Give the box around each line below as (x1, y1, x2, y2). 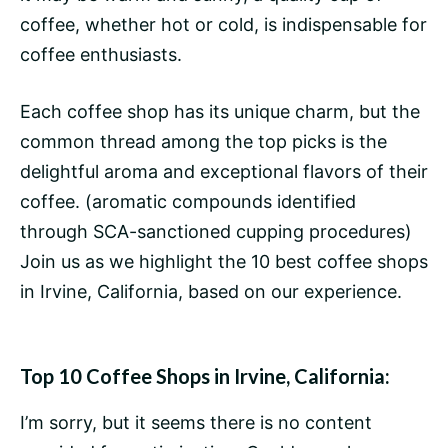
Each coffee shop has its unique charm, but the (20, 101, 420, 123)
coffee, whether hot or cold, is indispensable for (20, 14, 427, 36)
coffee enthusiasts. (20, 44, 182, 66)
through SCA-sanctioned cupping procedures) (20, 221, 412, 243)
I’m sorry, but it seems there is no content (20, 412, 372, 434)
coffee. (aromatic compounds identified (20, 191, 356, 213)
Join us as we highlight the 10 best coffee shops (20, 251, 428, 273)
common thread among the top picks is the (20, 131, 387, 153)
